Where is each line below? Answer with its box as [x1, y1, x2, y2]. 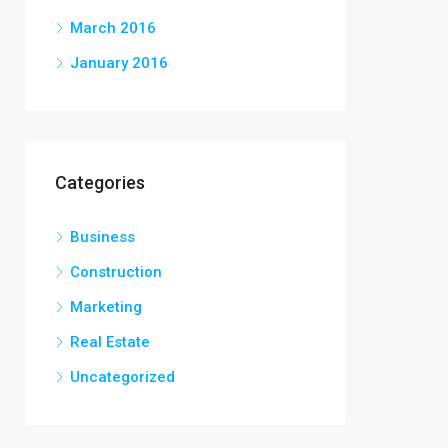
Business [70, 228, 135, 246]
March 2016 [70, 19, 156, 37]
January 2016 [70, 54, 168, 72]
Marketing [70, 298, 142, 316]
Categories [55, 172, 145, 193]
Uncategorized [70, 368, 175, 386]
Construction [70, 263, 162, 281]
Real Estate [70, 333, 150, 351]
